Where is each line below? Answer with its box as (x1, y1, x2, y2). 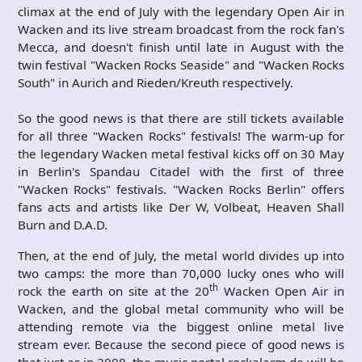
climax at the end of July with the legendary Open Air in (18, 2, 344, 19)
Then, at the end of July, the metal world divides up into (18, 246, 344, 263)
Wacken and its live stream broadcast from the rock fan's (18, 20, 344, 37)
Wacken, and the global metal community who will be (18, 300, 344, 317)
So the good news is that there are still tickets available (18, 109, 344, 126)
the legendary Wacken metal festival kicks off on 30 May (18, 145, 344, 162)
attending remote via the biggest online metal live (18, 318, 344, 335)
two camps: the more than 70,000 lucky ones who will (18, 264, 344, 281)
